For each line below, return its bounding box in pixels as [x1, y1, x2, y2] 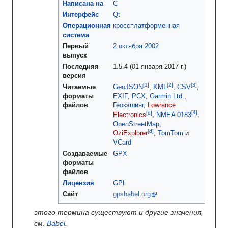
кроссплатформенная [113, 22, 180, 30]
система [63, 32, 89, 39]
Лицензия [63, 180, 94, 187]
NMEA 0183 [156, 111, 191, 119]
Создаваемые [63, 150, 107, 158]
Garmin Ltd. [150, 93, 184, 100]
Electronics [113, 111, 146, 119]
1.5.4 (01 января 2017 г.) [113, 63, 186, 71]
